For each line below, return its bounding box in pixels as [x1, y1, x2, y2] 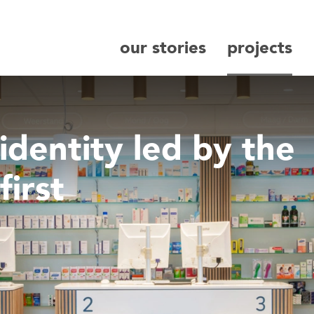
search [200, 42, 232, 57]
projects [227, 36, 292, 60]
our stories [120, 36, 206, 60]
